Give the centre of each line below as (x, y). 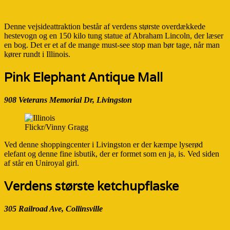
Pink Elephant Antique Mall (83, 77)
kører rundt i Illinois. (37, 54)
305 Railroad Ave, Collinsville (53, 208)
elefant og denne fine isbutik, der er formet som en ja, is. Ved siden (112, 154)
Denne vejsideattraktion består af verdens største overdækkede (105, 26)
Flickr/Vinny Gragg (56, 127)
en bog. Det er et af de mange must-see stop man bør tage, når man (112, 45)
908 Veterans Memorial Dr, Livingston (68, 100)
